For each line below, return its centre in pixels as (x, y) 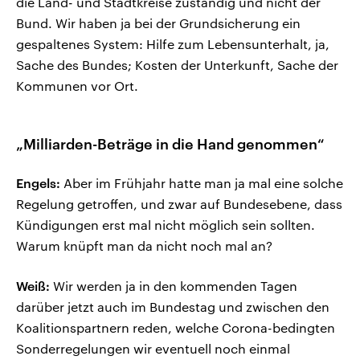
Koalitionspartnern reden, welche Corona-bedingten (176, 328)
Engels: (38, 183)
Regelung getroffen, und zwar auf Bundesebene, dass (179, 204)
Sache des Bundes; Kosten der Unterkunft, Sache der (177, 65)
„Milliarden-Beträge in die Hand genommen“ (170, 144)
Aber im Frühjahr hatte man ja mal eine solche (202, 183)
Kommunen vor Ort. (77, 86)
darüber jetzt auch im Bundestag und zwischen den (173, 307)
